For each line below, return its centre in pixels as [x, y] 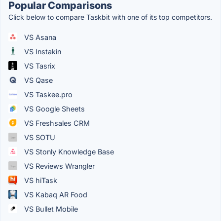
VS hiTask [40, 180]
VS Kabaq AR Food [55, 194]
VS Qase [37, 80]
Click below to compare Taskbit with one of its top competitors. [110, 17]
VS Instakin [42, 51]
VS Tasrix [39, 66]
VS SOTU [39, 137]
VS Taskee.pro [47, 94]
